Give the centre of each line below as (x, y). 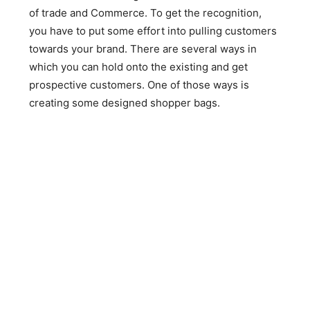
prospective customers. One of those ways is (139, 85)
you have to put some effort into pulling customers (153, 31)
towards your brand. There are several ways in (143, 49)
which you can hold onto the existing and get (139, 67)
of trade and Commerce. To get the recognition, (146, 13)
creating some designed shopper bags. (125, 103)
